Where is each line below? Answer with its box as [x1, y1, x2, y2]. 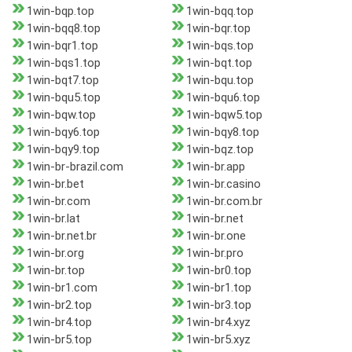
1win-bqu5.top [27, 90, 101, 105]
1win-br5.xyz [185, 332, 251, 347]
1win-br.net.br [27, 229, 97, 244]
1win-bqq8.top [27, 21, 101, 36]
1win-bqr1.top [27, 38, 98, 53]
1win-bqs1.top [27, 56, 101, 71]
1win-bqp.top [27, 4, 94, 19]
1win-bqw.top [27, 108, 96, 123]
